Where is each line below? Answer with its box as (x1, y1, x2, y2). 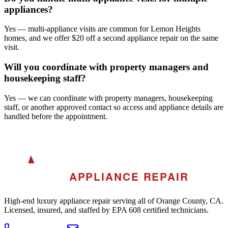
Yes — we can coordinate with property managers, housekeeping (4, 93, 213, 102)
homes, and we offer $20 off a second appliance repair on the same (4, 34, 218, 43)
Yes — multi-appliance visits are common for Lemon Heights (4, 24, 201, 34)
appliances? (4, 4, 53, 15)
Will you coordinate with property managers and (4, 61, 209, 72)
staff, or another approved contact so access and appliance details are (4, 102, 223, 111)
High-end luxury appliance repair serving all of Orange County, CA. (4, 196, 223, 206)
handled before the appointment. (4, 111, 107, 121)
